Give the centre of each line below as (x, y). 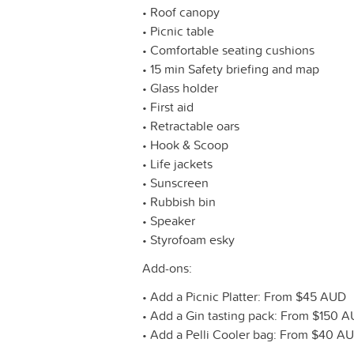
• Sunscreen (175, 183)
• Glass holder (180, 88)
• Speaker (169, 221)
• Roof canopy (181, 12)
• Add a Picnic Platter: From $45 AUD (244, 297)
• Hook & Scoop (185, 145)
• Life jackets (177, 164)
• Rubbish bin (179, 202)
